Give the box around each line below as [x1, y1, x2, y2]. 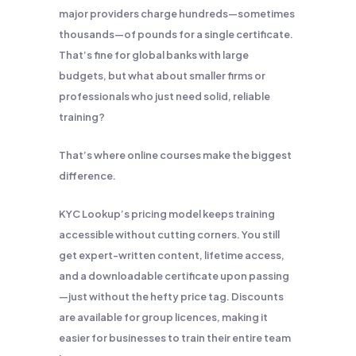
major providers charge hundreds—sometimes [59, 7, 295, 20]
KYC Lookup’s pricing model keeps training [59, 207, 275, 220]
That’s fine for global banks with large [59, 48, 249, 61]
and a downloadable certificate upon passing [59, 269, 289, 282]
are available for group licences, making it [59, 311, 268, 323]
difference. [59, 169, 116, 182]
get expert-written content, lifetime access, [59, 249, 284, 261]
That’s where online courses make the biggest [59, 149, 292, 161]
